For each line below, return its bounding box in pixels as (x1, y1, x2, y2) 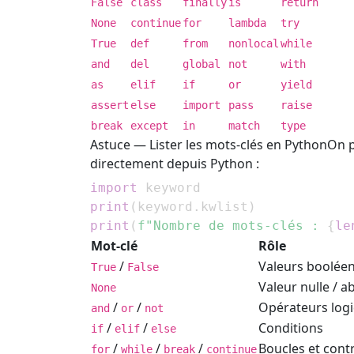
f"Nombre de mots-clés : (137, 217, 327, 233)
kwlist (201, 198, 248, 214)
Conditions (258, 318, 323, 337)
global (183, 58, 220, 71)
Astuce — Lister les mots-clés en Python (90, 136, 327, 154)
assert (91, 99, 129, 112)
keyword (137, 198, 193, 214)
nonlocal (228, 37, 279, 51)
